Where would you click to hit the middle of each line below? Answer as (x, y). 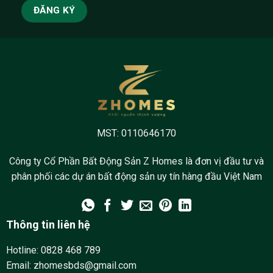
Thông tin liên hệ (48, 225)
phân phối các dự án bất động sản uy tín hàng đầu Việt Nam (136, 176)
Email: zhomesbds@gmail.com (71, 266)
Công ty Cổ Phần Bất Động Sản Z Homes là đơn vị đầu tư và (136, 161)
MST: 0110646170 (136, 133)
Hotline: (23, 250)
